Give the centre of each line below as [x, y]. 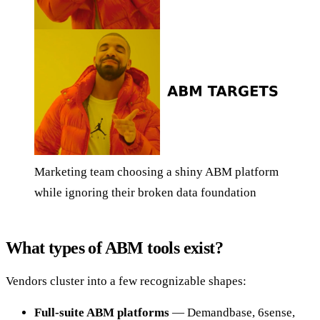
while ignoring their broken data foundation [145, 192]
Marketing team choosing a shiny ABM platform [156, 171]
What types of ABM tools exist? [114, 247]
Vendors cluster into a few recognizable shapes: [126, 281]
